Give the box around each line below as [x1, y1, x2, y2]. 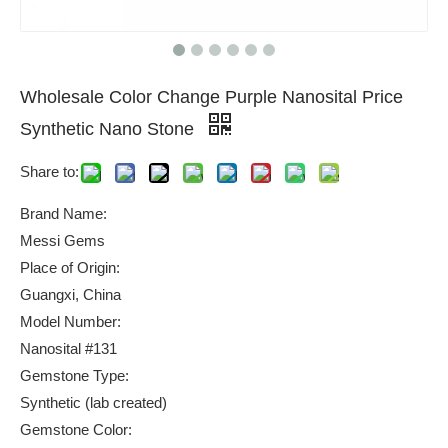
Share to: [20, 163, 79, 180]
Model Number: [20, 313, 121, 330]
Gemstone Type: [20, 367, 129, 384]
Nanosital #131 [20, 340, 117, 357]
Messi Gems [20, 232, 105, 249]
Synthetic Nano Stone [20, 119, 199, 139]
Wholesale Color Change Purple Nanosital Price [20, 87, 403, 107]
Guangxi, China [20, 286, 121, 303]
